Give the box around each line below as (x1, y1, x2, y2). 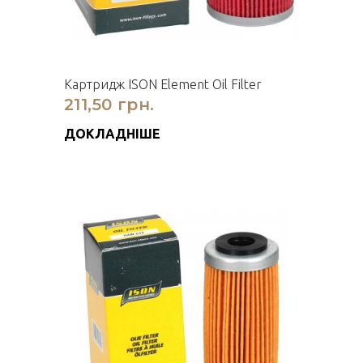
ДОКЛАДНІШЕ (64, 126, 160, 141)
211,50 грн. (64, 95, 155, 114)
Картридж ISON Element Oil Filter (64, 77, 262, 92)
